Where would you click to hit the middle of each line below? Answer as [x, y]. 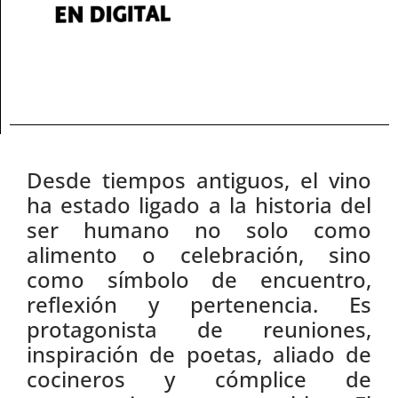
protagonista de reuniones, [199, 329]
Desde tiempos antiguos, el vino [199, 179]
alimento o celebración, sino [199, 254]
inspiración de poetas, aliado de [199, 354]
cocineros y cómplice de [199, 378]
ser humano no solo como [199, 229]
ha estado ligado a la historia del [199, 204]
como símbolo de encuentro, [199, 279]
